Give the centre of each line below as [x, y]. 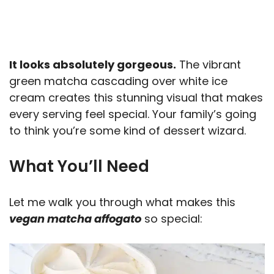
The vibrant [209, 64]
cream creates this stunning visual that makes [136, 97]
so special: [172, 218]
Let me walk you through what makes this [122, 202]
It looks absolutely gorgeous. [93, 64]
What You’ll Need [79, 166]
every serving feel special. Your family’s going [133, 114]
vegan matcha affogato [75, 218]
